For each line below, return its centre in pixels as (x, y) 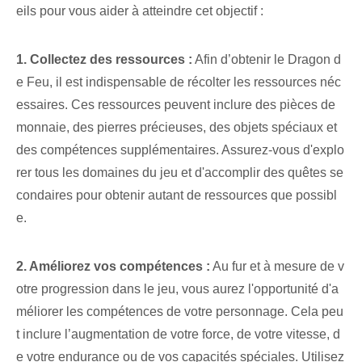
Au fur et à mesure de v (277, 267)
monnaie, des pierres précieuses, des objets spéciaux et (177, 128)
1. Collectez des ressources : (104, 60)
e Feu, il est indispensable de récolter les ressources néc (179, 82)
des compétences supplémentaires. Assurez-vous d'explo (180, 150)
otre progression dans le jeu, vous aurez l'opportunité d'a (177, 289)
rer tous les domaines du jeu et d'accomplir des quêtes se (180, 173)
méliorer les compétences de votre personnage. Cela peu (180, 312)
